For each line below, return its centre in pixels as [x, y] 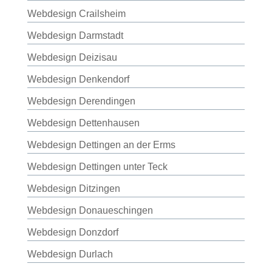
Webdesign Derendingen [81, 101]
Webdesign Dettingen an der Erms [101, 145]
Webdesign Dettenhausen [83, 123]
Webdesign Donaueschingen [90, 210]
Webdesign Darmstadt [75, 36]
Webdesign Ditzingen [73, 189]
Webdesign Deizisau [72, 57]
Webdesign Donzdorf [73, 232]
